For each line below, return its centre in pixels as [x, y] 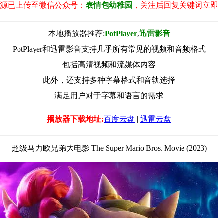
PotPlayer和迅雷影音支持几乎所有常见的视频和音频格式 [109, 49]
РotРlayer [121, 33]
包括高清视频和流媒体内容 [109, 64]
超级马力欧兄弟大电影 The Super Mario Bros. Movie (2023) [109, 148]
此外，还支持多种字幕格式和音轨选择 [109, 80]
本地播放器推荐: [76, 33]
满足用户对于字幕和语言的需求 [109, 95]
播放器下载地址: [75, 119]
